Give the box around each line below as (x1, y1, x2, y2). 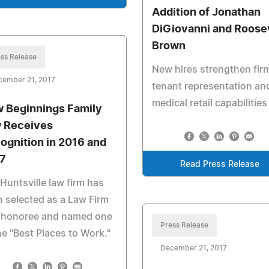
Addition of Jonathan (151, 7, 261, 18)
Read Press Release (180, 160, 260, 169)
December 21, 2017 (160, 244, 227, 252)
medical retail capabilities (151, 98, 267, 108)
